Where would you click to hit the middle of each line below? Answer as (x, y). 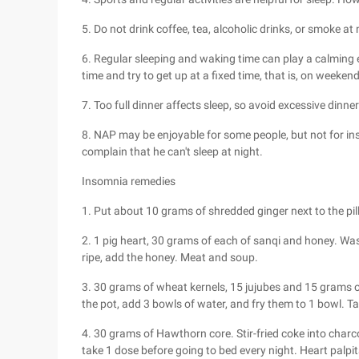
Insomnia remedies (129, 181)
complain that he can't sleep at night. (172, 151)
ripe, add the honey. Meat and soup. (170, 257)
